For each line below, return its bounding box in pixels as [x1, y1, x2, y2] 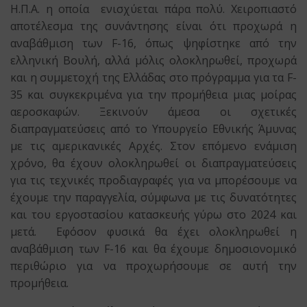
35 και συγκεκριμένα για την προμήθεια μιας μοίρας [10, 87, 297, 103]
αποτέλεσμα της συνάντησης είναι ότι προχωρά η [10, 19, 297, 34]
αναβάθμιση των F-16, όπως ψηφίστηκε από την [10, 36, 297, 51]
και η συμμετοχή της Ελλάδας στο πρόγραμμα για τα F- [10, 70, 297, 86]
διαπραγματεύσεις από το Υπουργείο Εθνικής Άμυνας [10, 121, 297, 137]
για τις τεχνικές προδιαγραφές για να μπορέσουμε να [10, 173, 297, 188]
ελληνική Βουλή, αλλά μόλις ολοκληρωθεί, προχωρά [10, 53, 297, 69]
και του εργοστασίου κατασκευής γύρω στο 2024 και [10, 207, 297, 223]
